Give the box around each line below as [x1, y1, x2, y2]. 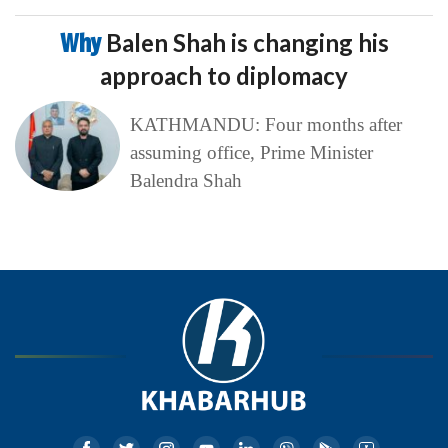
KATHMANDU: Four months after [129, 114, 402, 136]
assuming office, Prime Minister [129, 142, 373, 164]
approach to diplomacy [100, 61, 348, 91]
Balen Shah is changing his [105, 28, 389, 58]
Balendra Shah [129, 170, 242, 192]
